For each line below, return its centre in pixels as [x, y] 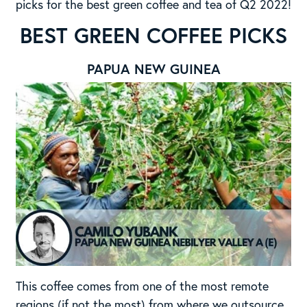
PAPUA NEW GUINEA [153, 69]
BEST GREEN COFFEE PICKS [153, 35]
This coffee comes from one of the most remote [142, 286]
